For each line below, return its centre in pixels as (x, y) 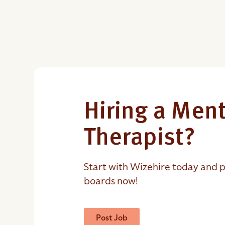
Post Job (112, 218)
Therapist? (140, 139)
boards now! (111, 181)
